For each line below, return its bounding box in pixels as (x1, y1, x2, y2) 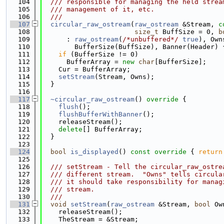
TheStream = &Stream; (42, 215, 138, 223)
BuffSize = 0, (158, 28, 218, 35)
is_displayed (70, 148, 118, 155)
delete (58, 125, 82, 133)
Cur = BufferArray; (42, 65, 130, 73)
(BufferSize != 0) (66, 50, 138, 58)
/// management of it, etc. (42, 5, 154, 13)
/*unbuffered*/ (122, 35, 178, 43)
